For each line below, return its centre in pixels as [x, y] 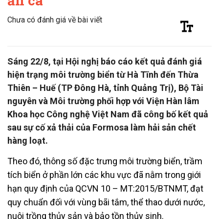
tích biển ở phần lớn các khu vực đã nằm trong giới [104, 175]
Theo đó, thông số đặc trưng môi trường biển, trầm [105, 161]
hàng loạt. [28, 140]
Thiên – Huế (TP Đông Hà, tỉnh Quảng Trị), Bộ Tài [105, 88]
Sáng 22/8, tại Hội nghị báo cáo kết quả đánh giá [105, 61]
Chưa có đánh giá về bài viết [55, 20]
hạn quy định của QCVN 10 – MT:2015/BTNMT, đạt [105, 188]
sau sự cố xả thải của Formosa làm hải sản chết [102, 127]
